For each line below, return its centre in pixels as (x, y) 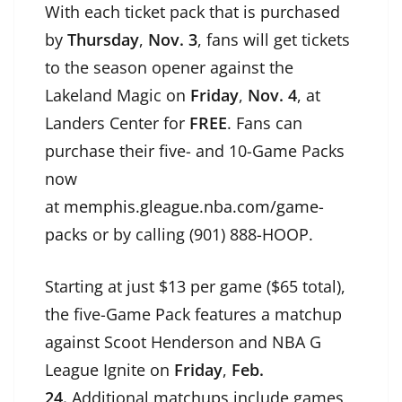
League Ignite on (109, 370)
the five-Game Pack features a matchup (193, 315)
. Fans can (265, 123)
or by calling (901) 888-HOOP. (201, 235)
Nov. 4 (270, 96)
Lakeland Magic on (118, 96)
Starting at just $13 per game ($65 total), (195, 287)
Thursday (103, 40)
